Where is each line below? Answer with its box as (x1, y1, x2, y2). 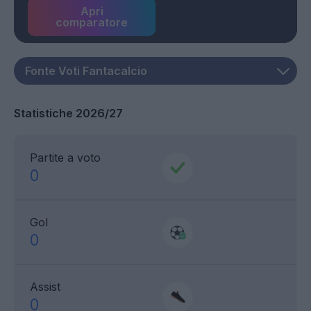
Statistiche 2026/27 (14, 106, 123, 121)
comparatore (56, 15, 128, 30)
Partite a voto (30, 151, 101, 165)
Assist (30, 280, 60, 294)
